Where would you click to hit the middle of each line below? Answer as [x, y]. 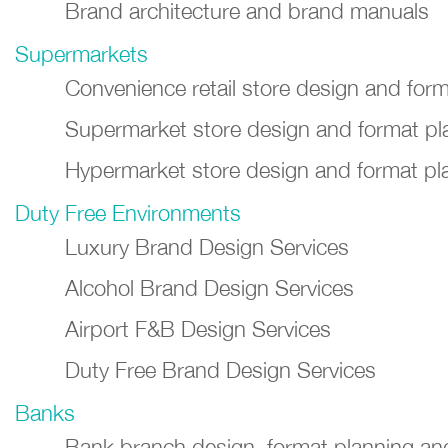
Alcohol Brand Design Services [209, 288]
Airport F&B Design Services [198, 329]
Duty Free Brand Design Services [220, 370]
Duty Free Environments [128, 213]
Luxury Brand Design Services [207, 247]
